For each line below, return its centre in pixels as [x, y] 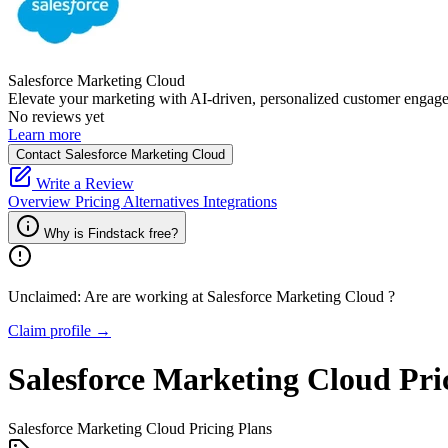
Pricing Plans [228, 428]
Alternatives [163, 201]
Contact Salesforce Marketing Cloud [120, 154]
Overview [41, 201]
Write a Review [83, 183]
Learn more [44, 134]
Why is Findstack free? [111, 233]
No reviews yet [56, 116]
